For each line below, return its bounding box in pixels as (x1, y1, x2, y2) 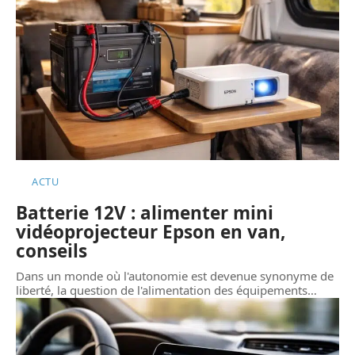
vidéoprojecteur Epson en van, (16, 219, 285, 245)
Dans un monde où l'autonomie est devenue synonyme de (16, 268, 334, 284)
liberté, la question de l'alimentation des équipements (16, 282, 307, 299)
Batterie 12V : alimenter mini (16, 200, 273, 226)
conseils (16, 239, 87, 264)
